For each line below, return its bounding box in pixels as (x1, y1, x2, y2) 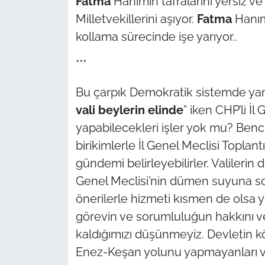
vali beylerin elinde (75, 103, 183, 118)
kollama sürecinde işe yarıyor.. (75, 30, 237, 44)
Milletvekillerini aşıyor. (75, 12, 197, 27)
